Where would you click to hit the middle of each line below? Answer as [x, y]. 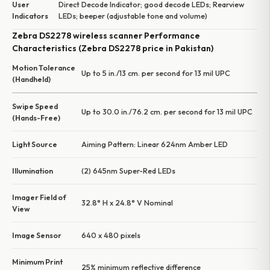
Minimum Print [37, 262]
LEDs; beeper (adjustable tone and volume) [133, 16]
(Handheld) [31, 79]
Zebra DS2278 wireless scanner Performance [106, 36]
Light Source [35, 144]
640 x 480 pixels [111, 235]
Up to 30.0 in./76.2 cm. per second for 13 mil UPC [167, 112]
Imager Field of [39, 197]
